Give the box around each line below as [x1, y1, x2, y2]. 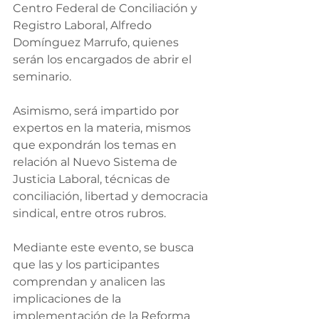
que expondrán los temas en [13, 138, 179, 152]
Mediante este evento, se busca [13, 241, 197, 255]
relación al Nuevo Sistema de [13, 155, 180, 169]
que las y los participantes [13, 258, 162, 272]
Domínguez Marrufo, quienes [13, 36, 182, 50]
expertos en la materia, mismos [13, 121, 194, 135]
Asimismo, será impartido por [13, 104, 182, 118]
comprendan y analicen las [13, 275, 168, 289]
